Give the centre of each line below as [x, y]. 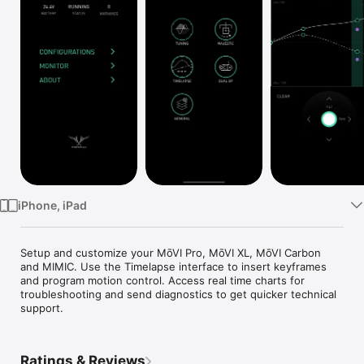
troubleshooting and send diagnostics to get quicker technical [180, 294]
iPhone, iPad [52, 205]
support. [42, 308]
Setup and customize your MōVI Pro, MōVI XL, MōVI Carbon [172, 252]
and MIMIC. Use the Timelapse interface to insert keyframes [175, 266]
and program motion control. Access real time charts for [164, 280]
